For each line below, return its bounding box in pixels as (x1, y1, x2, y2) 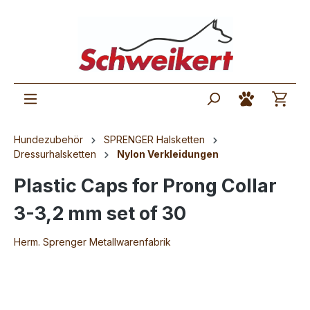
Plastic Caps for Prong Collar (14, 174, 277, 198)
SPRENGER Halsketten (104, 134, 205, 146)
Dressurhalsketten (14, 148, 96, 161)
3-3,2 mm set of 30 (14, 202, 186, 226)
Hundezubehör (14, 134, 83, 146)
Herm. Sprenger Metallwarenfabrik (14, 236, 171, 248)
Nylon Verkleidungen (117, 148, 219, 161)
